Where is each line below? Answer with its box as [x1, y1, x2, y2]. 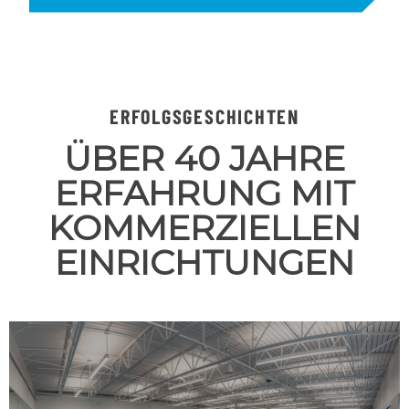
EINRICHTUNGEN [55, 240, 354, 284]
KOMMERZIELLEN [48, 205, 361, 249]
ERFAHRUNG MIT [54, 171, 355, 215]
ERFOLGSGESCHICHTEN [110, 103, 299, 128]
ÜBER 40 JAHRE [64, 136, 345, 180]
